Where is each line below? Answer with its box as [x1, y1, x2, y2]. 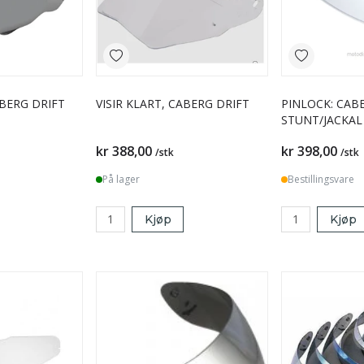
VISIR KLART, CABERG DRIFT [96, 95, 249, 111]
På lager [102, 171, 140, 186]
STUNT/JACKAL [281, 111, 362, 128]
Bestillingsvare [288, 171, 354, 186]
